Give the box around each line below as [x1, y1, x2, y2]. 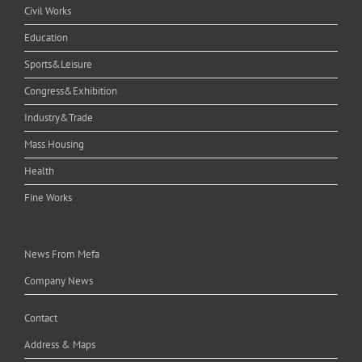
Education [24, 30, 68, 44]
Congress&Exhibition [24, 83, 117, 98]
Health [24, 163, 54, 178]
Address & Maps [24, 337, 95, 351]
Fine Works [24, 190, 72, 204]
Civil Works [24, 3, 71, 18]
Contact [24, 310, 57, 325]
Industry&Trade [24, 110, 93, 124]
